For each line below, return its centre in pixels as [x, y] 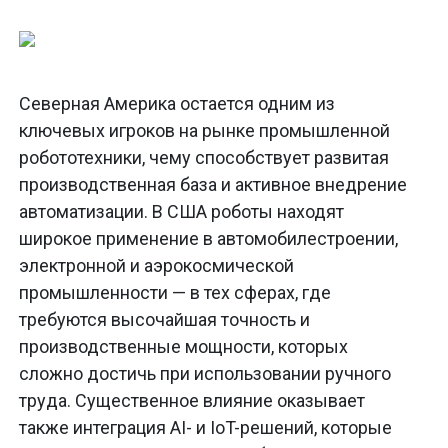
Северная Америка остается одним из [177, 104]
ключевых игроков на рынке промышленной [204, 131]
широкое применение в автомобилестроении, [208, 239]
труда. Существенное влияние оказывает [192, 401]
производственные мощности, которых [183, 347]
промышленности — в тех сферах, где [175, 293]
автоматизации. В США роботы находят [181, 212]
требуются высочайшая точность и [164, 320]
